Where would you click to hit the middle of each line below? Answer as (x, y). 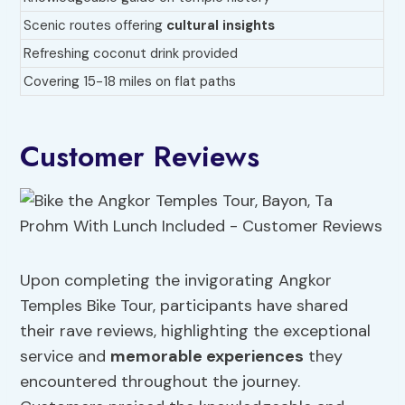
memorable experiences (207, 357)
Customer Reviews (140, 157)
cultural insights (221, 26)
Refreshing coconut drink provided (131, 54)
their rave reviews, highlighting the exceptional (196, 331)
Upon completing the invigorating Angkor (176, 281)
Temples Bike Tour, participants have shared (184, 306)
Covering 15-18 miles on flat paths (130, 82)
